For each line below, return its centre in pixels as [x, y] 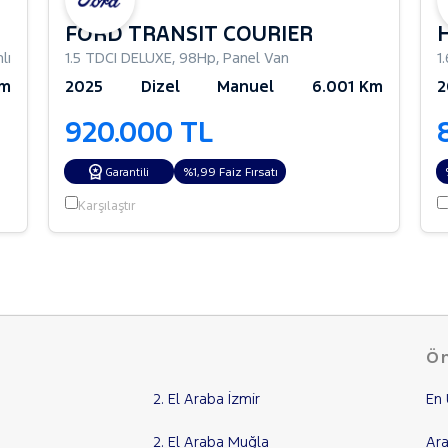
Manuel [246, 85]
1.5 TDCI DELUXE [118, 57]
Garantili [127, 172]
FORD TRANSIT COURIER [189, 33]
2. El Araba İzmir [206, 398]
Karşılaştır [107, 205]
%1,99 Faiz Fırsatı [230, 171]
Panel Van [256, 57]
